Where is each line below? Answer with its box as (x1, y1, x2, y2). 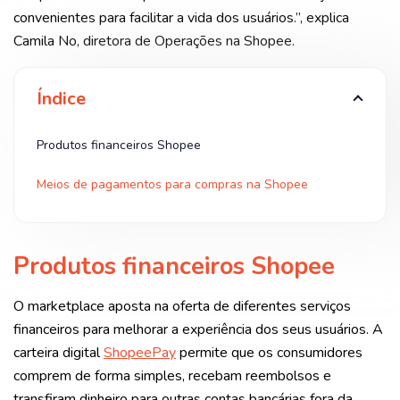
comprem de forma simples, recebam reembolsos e (13, 365, 331, 386)
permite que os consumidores (176, 342, 362, 362)
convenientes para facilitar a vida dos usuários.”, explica (13, 8, 349, 28)
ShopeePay (104, 342, 176, 362)
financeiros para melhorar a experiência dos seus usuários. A (13, 319, 383, 339)
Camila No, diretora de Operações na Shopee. (13, 31, 295, 51)
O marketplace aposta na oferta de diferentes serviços (13, 296, 351, 316)
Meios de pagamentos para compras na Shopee (37, 176, 308, 193)
